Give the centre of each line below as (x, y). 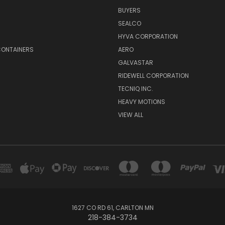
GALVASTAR (135, 63)
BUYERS (129, 11)
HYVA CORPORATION (148, 37)
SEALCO (129, 24)
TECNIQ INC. (135, 89)
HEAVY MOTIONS (141, 102)
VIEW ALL (130, 115)
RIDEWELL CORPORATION (153, 76)
